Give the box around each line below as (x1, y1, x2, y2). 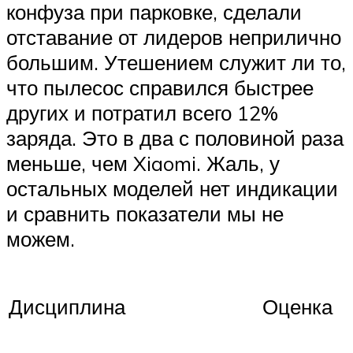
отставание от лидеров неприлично (6, 24, 341, 50)
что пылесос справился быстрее (6, 74, 314, 100)
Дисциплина (9, 294, 125, 320)
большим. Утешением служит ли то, (6, 49, 346, 75)
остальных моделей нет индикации (6, 175, 338, 201)
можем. (6, 225, 75, 251)
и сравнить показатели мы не (6, 200, 284, 226)
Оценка (262, 294, 333, 320)
